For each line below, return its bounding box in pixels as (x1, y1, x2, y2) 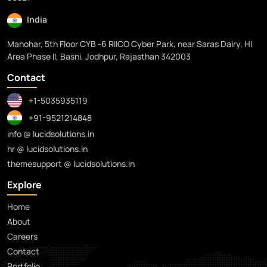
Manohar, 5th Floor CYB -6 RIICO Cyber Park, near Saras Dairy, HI (7, 38, 252, 50)
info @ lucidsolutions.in (7, 128, 94, 140)
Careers (7, 231, 38, 243)
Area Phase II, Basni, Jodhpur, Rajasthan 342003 (7, 51, 191, 63)
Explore (7, 178, 42, 192)
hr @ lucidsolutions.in (7, 143, 88, 155)
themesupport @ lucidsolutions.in (7, 158, 135, 170)
